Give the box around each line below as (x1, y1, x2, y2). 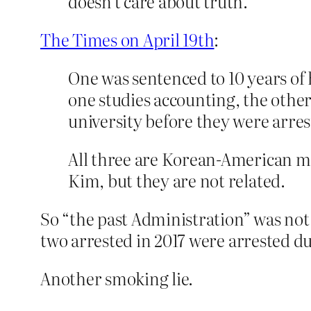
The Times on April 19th (40, 27, 215, 52)
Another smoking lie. (40, 266, 194, 291)
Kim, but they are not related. (68, 168, 285, 193)
